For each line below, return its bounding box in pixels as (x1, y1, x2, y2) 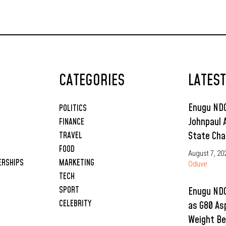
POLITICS (59, 102, 87, 115)
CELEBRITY (59, 198, 92, 210)
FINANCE (59, 116, 84, 129)
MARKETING (59, 157, 94, 169)
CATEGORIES (59, 70, 125, 91)
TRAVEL (59, 130, 82, 142)
